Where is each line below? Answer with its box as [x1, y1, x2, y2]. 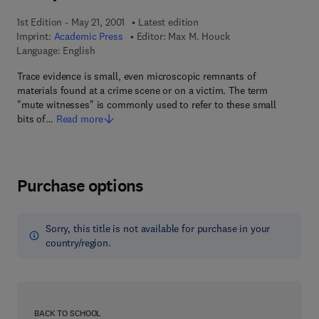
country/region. [46, 236, 111, 249]
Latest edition [138, 16, 199, 28]
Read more [56, 113, 103, 125]
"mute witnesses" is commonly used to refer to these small [17, 98, 277, 111]
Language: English [16, 44, 95, 57]
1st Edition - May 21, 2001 [16, 16, 125, 28]
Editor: [136, 30, 166, 43]
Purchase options [17, 174, 143, 197]
